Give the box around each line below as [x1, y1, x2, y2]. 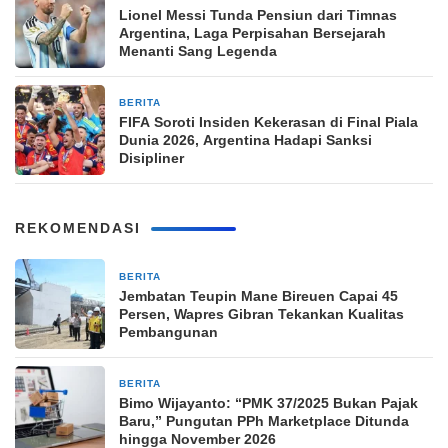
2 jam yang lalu [175, 272, 248, 283]
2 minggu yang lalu [175, 98, 266, 109]
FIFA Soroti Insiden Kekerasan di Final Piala [119, 114, 418, 130]
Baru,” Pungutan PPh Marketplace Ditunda [119, 413, 409, 429]
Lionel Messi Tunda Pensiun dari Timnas [119, 7, 397, 23]
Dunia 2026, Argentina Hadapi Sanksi [119, 132, 372, 148]
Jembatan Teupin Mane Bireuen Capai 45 [119, 288, 398, 304]
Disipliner [119, 150, 184, 166]
